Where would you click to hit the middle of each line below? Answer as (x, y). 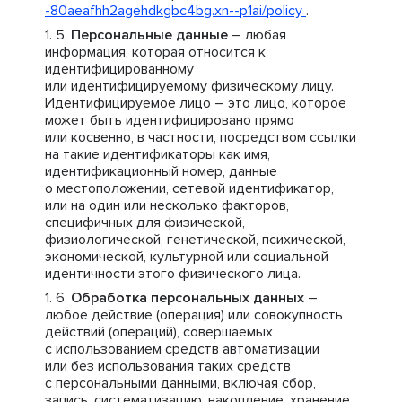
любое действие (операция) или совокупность (194, 315)
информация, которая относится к (155, 52)
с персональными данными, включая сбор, (180, 383)
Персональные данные (149, 35)
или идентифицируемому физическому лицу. (189, 86)
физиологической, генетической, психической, (195, 240)
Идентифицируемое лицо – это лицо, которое (196, 103)
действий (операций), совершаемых (159, 332)
